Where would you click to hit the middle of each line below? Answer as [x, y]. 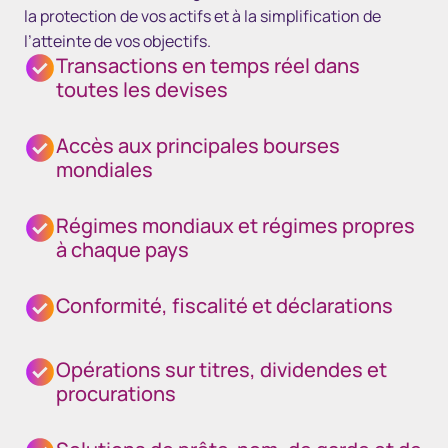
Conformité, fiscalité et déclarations [224, 305]
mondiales [104, 169]
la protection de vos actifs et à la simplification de [202, 16]
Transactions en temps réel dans [208, 65]
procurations [116, 393]
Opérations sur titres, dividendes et [221, 369]
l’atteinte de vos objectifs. [117, 41]
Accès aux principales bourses [198, 145]
